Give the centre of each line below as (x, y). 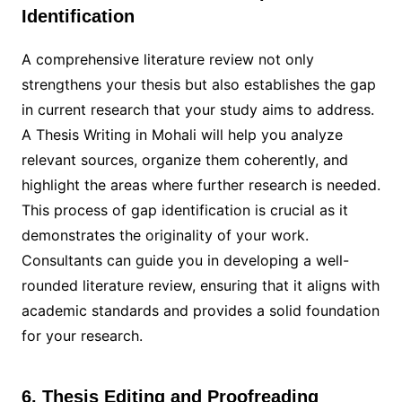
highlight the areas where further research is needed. (201, 185)
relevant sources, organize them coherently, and (184, 160)
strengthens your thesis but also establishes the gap (198, 85)
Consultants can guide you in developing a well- (185, 261)
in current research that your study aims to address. (197, 110)
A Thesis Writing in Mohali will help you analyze (182, 135)
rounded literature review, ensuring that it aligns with (200, 286)
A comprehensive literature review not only (167, 60)
